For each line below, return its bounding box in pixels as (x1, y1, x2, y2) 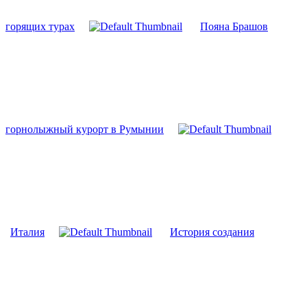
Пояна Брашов (200, 20, 268, 32)
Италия (10, 225, 45, 238)
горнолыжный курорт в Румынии (5, 123, 164, 135)
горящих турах (5, 20, 75, 32)
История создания (170, 225, 254, 238)
